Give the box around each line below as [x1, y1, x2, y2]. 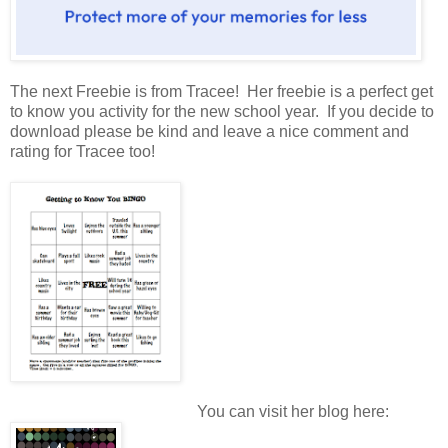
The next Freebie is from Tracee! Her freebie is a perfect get [10, 83, 433, 101]
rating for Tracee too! [10, 143, 155, 161]
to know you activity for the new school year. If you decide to [10, 103, 434, 121]
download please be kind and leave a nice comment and [10, 123, 409, 141]
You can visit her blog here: [196, 403, 389, 421]
